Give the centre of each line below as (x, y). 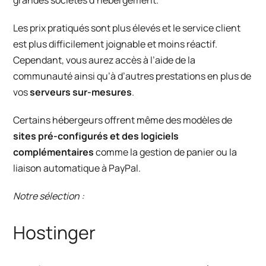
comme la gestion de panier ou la (166, 152)
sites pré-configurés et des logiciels (96, 136)
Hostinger (55, 233)
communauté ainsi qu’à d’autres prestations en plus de (132, 76)
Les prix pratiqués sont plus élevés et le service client (127, 28)
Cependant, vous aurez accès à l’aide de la (104, 60)
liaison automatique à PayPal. (77, 168)
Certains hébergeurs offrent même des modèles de (123, 120)
